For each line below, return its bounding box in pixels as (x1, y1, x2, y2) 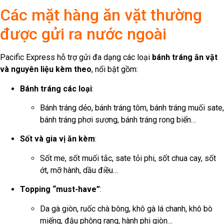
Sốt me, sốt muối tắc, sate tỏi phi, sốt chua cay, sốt (40, 153, 216, 163)
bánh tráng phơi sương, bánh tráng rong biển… (40, 114, 196, 124)
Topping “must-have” (20, 184, 100, 194)
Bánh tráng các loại (20, 83, 92, 93)
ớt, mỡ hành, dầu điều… (40, 165, 118, 175)
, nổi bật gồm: (91, 64, 138, 74)
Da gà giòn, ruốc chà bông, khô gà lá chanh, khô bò (40, 203, 212, 213)
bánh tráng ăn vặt (152, 52, 217, 62)
